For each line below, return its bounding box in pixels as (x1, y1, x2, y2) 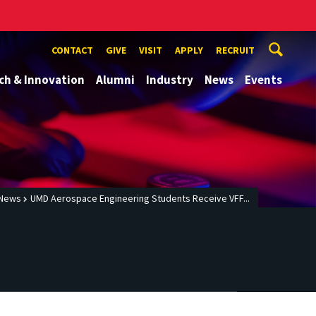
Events (245, 72, 282, 87)
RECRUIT (216, 44, 255, 56)
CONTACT (51, 44, 93, 56)
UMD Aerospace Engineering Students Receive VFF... (30, 192, 250, 205)
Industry (146, 72, 193, 87)
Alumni (96, 72, 135, 87)
